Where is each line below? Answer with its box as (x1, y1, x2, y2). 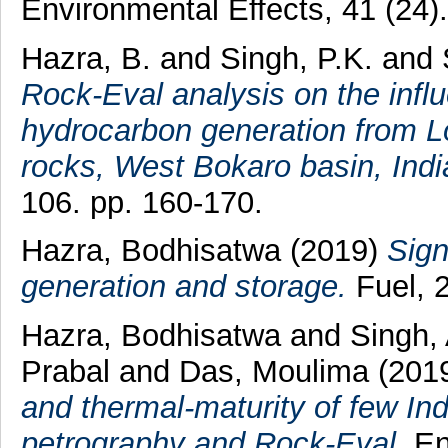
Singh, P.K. (219, 40, 373, 76)
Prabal (20, 354, 110, 390)
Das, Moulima (178, 354, 369, 390)
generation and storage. (20, 269, 347, 305)
